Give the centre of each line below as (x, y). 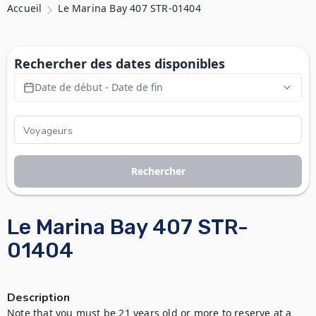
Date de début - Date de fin (99, 87)
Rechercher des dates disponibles (120, 63)
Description (38, 298)
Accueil (25, 8)
